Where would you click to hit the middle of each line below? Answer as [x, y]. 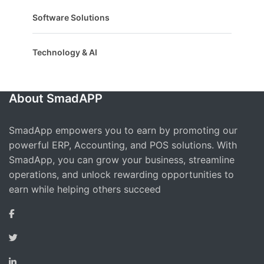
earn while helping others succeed [85, 189]
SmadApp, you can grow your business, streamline [122, 159]
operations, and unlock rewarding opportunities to [121, 174]
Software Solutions [71, 17]
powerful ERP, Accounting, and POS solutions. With [123, 145]
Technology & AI [65, 52]
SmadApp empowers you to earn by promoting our [123, 130]
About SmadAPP [56, 98]
